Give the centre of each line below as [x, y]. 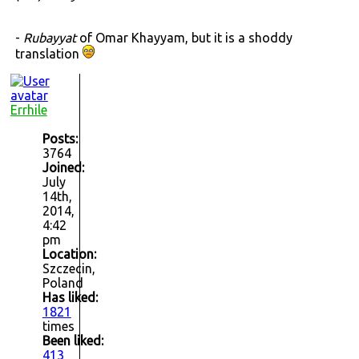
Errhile [28, 110]
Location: [69, 254]
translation [48, 54]
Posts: [60, 139]
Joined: [63, 168]
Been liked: [73, 341]
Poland [63, 283]
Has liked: [70, 298]
